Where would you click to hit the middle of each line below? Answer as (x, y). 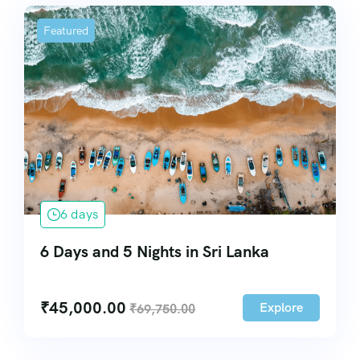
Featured (66, 30)
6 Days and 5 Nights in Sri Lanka (155, 251)
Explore (281, 307)
